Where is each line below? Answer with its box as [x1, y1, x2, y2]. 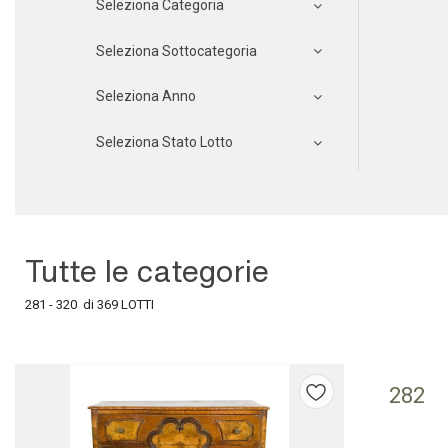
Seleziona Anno [96, 88, 196, 105]
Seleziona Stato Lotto [96, 134, 233, 151]
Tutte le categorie [25, 249, 269, 291]
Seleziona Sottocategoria [96, 42, 257, 59]
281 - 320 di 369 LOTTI [25, 297, 154, 313]
